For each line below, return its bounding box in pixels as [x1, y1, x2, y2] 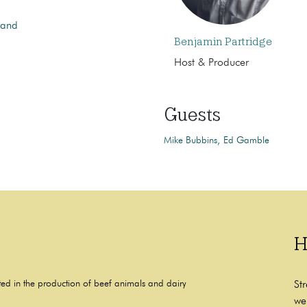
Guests [163, 103, 221, 125]
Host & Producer [173, 57, 249, 69]
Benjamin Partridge [173, 35, 272, 48]
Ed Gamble [223, 135, 269, 145]
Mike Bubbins [163, 135, 217, 145]
